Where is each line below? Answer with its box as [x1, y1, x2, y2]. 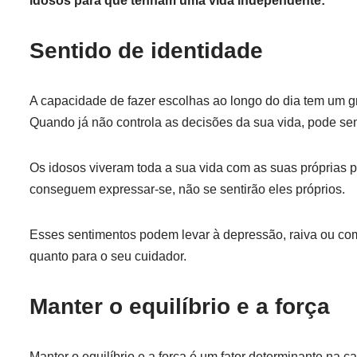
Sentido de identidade [29, 38, 263, 63]
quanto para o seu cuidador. [29, 249, 186, 263]
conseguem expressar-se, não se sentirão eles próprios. [29, 182, 345, 196]
